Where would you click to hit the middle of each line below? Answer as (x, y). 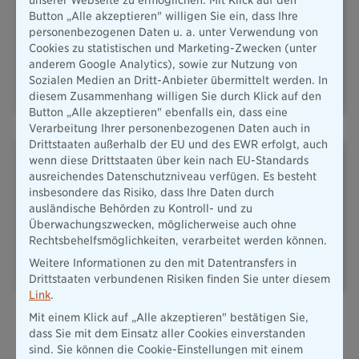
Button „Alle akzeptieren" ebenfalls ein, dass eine (158, 112)
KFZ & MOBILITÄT (93, 50)
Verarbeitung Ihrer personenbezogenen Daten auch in (169, 128)
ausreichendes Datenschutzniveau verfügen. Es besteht (173, 176)
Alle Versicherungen (179, 323)
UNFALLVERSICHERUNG (266, 230)
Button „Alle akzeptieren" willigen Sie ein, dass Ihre (163, 16)
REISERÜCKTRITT (93, 230)
